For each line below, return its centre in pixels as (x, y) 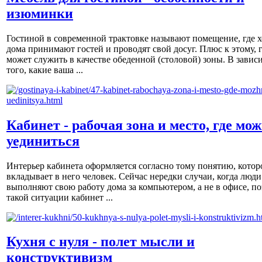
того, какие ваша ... (45, 70)
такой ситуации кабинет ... (60, 197)
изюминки (40, 13)
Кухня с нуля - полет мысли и (101, 242)
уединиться (43, 141)
